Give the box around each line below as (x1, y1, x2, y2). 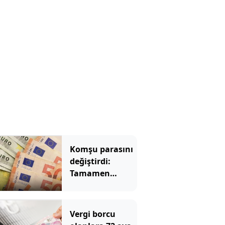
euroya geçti (69, 180, 120, 191)
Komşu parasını (69, 144, 133, 155)
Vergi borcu (69, 208, 116, 219)
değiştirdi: (69, 156, 110, 167)
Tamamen (69, 168, 110, 179)
